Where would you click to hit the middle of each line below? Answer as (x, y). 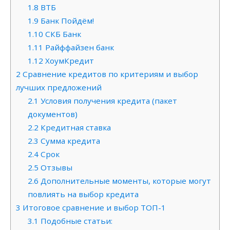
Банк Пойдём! (66, 21)
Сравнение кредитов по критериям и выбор (109, 74)
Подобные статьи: (75, 221)
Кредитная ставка (74, 128)
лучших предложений (59, 88)
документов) (52, 114)
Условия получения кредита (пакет (108, 101)
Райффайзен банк (78, 47)
